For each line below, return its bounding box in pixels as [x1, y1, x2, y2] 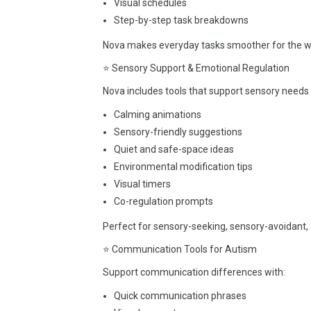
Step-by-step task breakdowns [114, 15, 249, 26]
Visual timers [114, 178, 171, 190]
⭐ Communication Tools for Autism [103, 244, 257, 255]
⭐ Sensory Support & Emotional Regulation [103, 62, 289, 74]
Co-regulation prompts [114, 196, 213, 207]
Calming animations [114, 109, 201, 120]
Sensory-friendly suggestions [114, 126, 242, 137]
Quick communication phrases [114, 290, 246, 301]
